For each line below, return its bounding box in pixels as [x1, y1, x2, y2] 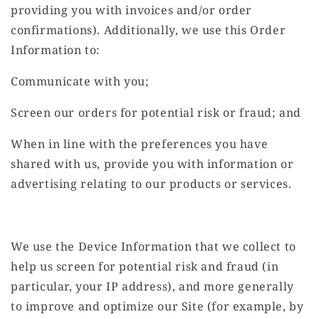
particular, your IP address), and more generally [11, 278, 294, 295]
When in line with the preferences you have [11, 136, 268, 152]
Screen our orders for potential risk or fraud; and [11, 105, 301, 121]
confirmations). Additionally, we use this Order [11, 22, 286, 38]
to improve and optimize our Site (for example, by [11, 298, 304, 315]
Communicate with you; [11, 73, 150, 90]
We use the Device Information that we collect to [11, 239, 296, 255]
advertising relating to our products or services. [11, 176, 292, 192]
